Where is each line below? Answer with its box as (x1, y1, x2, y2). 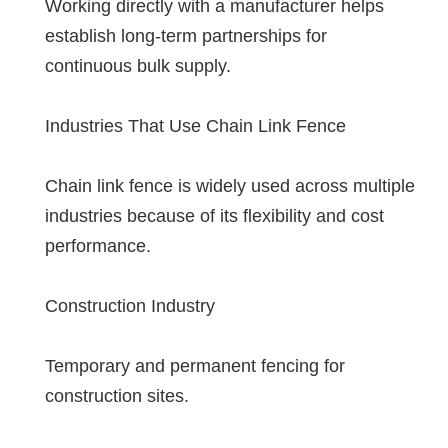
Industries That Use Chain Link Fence (45, 115, 346, 136)
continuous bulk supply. (45, 55, 231, 76)
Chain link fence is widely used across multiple (45, 175, 415, 196)
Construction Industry (45, 295, 215, 316)
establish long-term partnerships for (45, 25, 327, 46)
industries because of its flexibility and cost (45, 205, 384, 226)
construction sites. (45, 385, 189, 406)
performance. (45, 235, 151, 256)
